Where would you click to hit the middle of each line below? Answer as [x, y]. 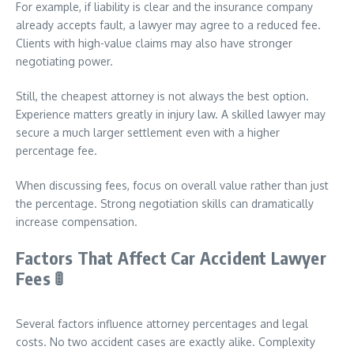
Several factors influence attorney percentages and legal [162, 324]
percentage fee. [56, 151]
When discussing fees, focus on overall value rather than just [172, 185]
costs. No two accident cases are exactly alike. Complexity [166, 342]
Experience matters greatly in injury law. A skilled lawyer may [171, 114]
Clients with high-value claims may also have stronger [154, 43]
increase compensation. [77, 222]
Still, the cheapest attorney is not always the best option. [162, 96]
